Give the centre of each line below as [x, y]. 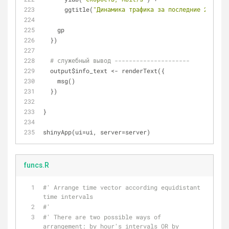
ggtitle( [79, 9]
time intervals [68, 196]
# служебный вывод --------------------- [123, 60]
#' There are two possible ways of [102, 217]
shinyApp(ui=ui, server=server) [97, 132]
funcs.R [36, 165]
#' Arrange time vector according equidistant [122, 187]
